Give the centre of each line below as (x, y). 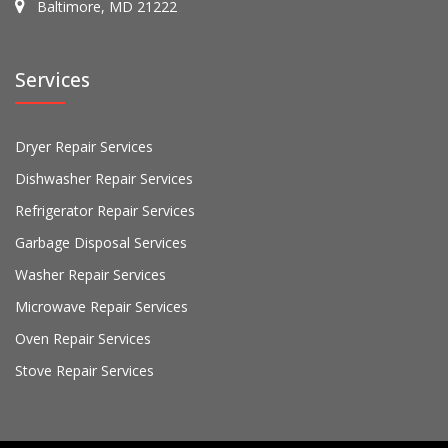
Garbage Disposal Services (101, 243)
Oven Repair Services (83, 339)
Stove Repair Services (84, 371)
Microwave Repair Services (101, 307)
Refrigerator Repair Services (105, 211)
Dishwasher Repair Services (104, 179)
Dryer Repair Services (84, 147)
